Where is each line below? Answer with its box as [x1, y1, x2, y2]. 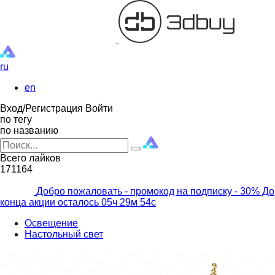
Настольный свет [25, 229, 103, 239]
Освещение [25, 218, 78, 228]
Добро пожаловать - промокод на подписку [36, 186, 232, 196]
